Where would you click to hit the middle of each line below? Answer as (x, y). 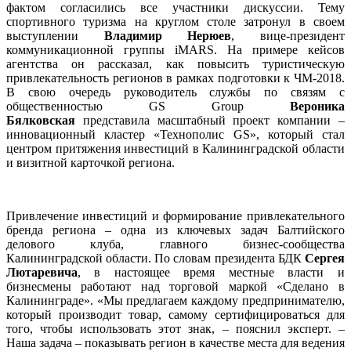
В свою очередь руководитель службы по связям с (175, 92)
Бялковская (41, 121)
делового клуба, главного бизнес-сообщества (175, 244)
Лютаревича (42, 273)
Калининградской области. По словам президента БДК (156, 259)
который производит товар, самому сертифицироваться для (175, 315)
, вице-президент (288, 36)
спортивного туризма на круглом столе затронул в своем (175, 22)
